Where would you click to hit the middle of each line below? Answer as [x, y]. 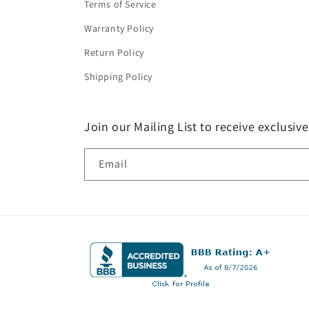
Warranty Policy [119, 28]
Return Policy [114, 52]
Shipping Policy [118, 77]
